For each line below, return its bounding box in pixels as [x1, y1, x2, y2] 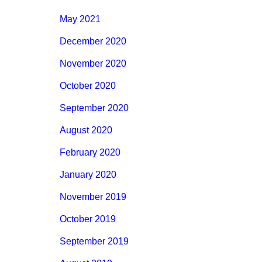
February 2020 [60, 147, 120, 158]
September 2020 [60, 103, 129, 113]
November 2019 [60, 192, 126, 202]
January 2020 [60, 170, 116, 180]
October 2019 [60, 214, 116, 225]
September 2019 [60, 236, 129, 247]
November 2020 [60, 58, 126, 69]
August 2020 [60, 125, 112, 136]
